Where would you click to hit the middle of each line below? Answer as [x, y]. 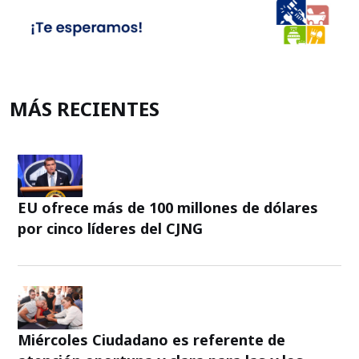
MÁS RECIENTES [85, 108]
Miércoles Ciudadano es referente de [151, 340]
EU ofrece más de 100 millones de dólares [168, 208]
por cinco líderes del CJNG [110, 229]
